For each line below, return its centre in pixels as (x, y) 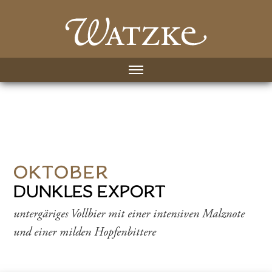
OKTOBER (62, 172)
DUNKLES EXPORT (90, 191)
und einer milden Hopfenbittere (85, 232)
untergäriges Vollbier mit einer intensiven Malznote (129, 214)
